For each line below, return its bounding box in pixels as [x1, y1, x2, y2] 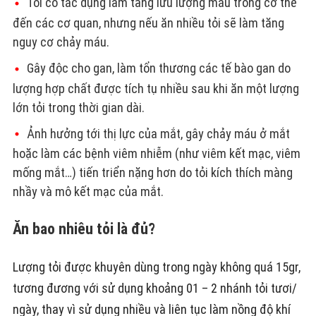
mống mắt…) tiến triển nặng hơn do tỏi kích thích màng [12, 165, 293, 181]
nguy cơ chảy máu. [12, 34, 109, 49]
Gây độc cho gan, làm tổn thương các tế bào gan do [26, 60, 291, 75]
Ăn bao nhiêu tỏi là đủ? [12, 220, 155, 238]
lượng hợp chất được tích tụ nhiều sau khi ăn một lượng [12, 80, 299, 96]
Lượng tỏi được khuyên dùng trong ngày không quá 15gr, [12, 260, 300, 275]
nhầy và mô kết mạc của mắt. [12, 184, 164, 200]
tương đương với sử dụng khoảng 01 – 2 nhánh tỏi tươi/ [12, 281, 297, 296]
